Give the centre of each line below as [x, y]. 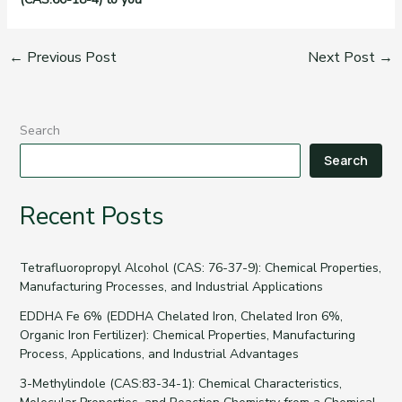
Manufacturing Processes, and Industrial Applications [171, 287]
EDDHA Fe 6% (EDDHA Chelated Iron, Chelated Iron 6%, [181, 317]
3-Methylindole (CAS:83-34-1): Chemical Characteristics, [180, 384]
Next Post [344, 58]
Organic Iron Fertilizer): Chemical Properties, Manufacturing [187, 336]
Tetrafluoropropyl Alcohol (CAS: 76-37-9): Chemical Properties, [200, 268]
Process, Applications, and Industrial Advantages [159, 354]
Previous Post [70, 58]
